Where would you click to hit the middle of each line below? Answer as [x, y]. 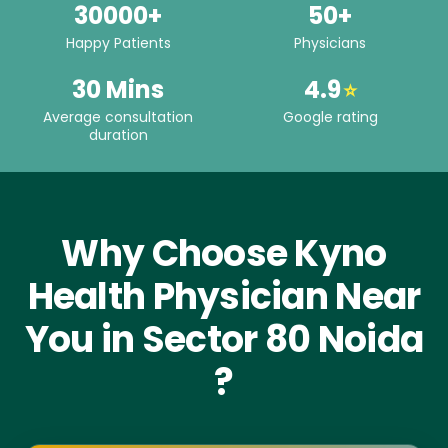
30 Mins [118, 90]
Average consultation [118, 117]
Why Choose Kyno [224, 254]
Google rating [330, 117]
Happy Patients [118, 43]
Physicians [330, 43]
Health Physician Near [224, 297]
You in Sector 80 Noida [224, 340]
